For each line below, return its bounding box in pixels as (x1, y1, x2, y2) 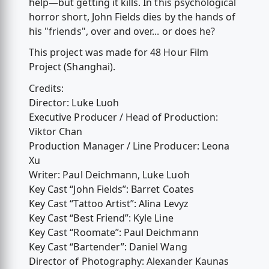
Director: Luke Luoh (28, 95, 119, 109)
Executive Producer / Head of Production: (28, 110, 218, 124)
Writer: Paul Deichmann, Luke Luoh (28, 168, 190, 181)
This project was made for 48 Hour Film (28, 46, 208, 59)
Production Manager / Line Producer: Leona (28, 139, 230, 153)
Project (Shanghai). (28, 60, 115, 74)
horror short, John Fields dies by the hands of (28, 10, 236, 24)
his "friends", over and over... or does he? (28, 25, 216, 38)
